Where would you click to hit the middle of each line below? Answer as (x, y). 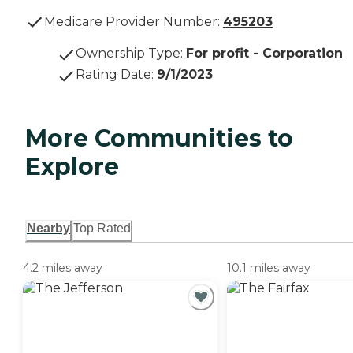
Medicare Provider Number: (132, 22)
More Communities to (159, 139)
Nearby (48, 229)
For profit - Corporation (264, 54)
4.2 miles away (63, 268)
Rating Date (113, 75)
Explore (72, 167)
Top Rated (102, 229)
